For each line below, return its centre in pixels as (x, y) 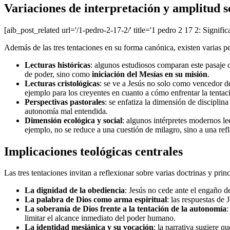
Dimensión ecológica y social (73, 120)
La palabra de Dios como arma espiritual (96, 200)
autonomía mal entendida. (66, 111)
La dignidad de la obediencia (75, 190)
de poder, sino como (58, 74)
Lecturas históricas (57, 65)
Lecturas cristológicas (62, 83)
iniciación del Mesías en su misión (150, 74)
